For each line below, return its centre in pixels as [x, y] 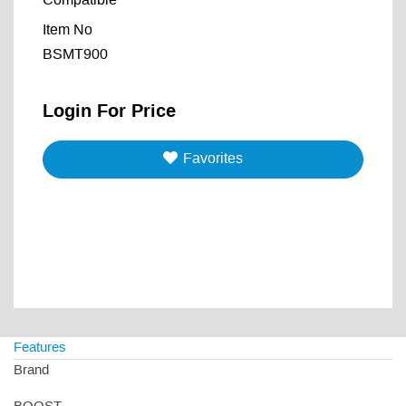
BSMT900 [75, 54]
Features [40, 348]
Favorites [213, 159]
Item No [68, 31]
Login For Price [109, 111]
